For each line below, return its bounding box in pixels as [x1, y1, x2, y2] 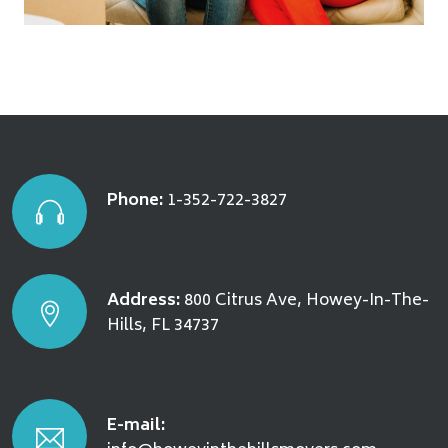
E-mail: [107, 411, 165, 440]
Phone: [107, 186, 163, 215]
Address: [107, 286, 180, 315]
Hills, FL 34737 [107, 311, 219, 340]
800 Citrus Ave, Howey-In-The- [180, 286, 429, 315]
